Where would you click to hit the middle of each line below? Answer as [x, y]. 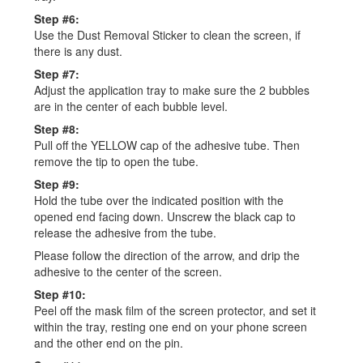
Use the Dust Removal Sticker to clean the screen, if [168, 35]
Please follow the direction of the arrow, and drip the [167, 255]
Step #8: [57, 129]
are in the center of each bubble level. [131, 106]
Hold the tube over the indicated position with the [159, 200]
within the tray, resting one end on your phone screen [171, 327]
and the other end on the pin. [109, 343]
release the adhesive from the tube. [126, 233]
